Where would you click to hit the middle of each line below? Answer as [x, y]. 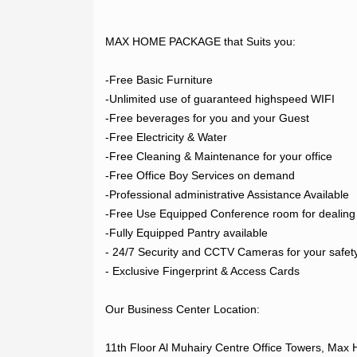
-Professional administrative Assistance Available [227, 194]
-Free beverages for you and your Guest [207, 118]
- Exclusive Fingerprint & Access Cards [202, 271]
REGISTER [85, 76]
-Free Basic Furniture [159, 79]
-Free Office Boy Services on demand [200, 175]
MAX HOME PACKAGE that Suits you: [200, 41]
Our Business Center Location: [182, 309]
